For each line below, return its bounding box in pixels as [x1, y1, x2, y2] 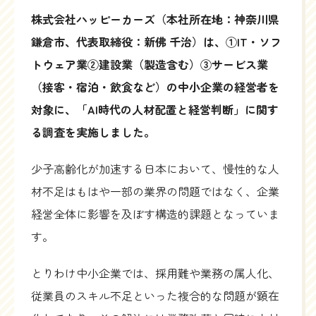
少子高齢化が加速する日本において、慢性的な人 [31, 160, 279, 178]
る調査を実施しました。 [31, 123, 155, 141]
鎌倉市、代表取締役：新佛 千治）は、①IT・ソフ [31, 33, 281, 51]
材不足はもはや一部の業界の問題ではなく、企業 [31, 183, 279, 200]
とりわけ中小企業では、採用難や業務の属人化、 [31, 265, 279, 282]
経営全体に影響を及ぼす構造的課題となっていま [31, 205, 279, 223]
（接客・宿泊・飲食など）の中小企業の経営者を [31, 78, 279, 96]
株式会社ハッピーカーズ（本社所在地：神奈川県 [31, 11, 279, 28]
